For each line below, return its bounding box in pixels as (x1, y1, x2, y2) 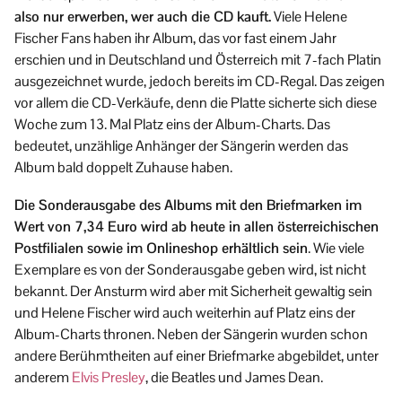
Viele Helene (271, 6, 347, 26)
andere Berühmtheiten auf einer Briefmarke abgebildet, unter (14, 345, 379, 365)
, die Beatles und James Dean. (145, 367, 323, 387)
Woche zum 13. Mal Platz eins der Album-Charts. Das (14, 114, 330, 134)
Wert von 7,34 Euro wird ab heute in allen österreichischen (14, 216, 379, 236)
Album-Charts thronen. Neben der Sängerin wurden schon (14, 324, 368, 344)
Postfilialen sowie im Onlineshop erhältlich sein (14, 238, 308, 258)
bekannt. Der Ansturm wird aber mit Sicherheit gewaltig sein (14, 281, 372, 301)
